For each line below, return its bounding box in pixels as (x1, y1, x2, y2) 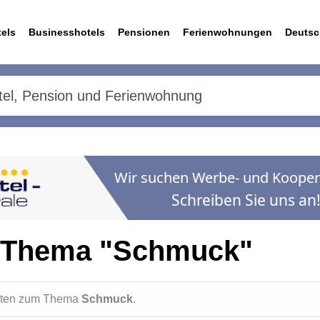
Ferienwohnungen (183, 26, 272, 38)
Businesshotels (29, 26, 105, 38)
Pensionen (118, 26, 170, 38)
